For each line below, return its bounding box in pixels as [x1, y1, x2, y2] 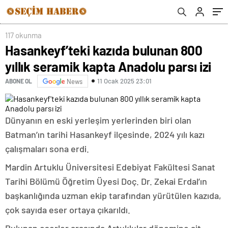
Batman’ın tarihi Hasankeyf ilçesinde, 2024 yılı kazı [5, 128, 205, 140]
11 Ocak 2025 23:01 [97, 77, 152, 85]
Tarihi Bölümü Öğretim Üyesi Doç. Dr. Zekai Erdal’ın [5, 175, 207, 187]
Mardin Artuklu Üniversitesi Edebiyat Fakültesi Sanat [5, 161, 215, 173]
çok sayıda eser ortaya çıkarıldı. [5, 204, 130, 215]
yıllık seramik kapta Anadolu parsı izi [5, 58, 212, 74]
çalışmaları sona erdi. [5, 142, 89, 154]
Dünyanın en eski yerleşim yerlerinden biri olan [5, 114, 191, 126]
